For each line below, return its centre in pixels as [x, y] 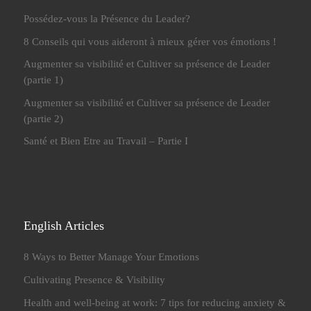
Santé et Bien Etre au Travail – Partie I [106, 141]
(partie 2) [44, 118]
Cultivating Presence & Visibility [95, 279]
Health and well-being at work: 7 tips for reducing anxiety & [155, 302]
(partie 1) [44, 80]
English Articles [64, 225]
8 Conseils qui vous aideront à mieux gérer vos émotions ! [150, 41]
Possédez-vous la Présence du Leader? [107, 19]
